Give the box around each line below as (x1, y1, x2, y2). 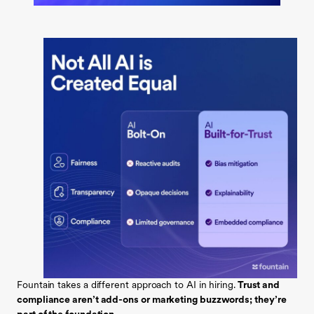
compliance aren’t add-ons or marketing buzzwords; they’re (17, 294, 287, 306)
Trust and (235, 280, 280, 291)
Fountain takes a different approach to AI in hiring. (17, 280, 235, 291)
